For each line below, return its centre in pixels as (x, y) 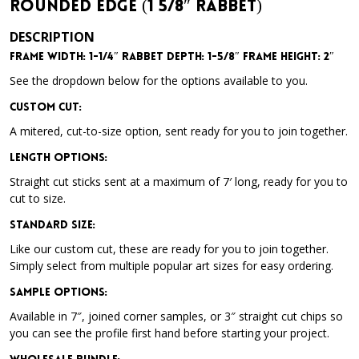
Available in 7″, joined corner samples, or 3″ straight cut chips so (176, 316)
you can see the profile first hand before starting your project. (169, 333)
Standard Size (51, 226)
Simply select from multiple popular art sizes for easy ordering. (171, 266)
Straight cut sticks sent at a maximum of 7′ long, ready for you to (179, 182)
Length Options (57, 158)
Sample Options (57, 293)
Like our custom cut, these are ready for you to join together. (171, 249)
